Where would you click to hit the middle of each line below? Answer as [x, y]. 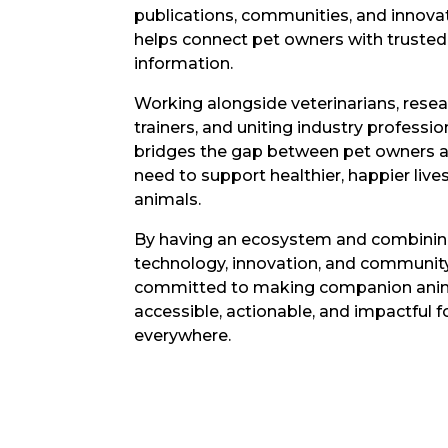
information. [184, 64]
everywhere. [183, 336]
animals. [168, 200]
